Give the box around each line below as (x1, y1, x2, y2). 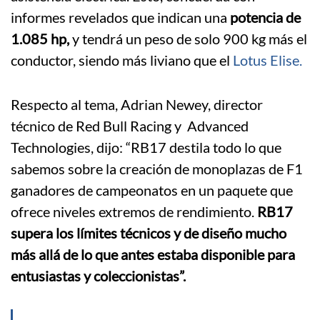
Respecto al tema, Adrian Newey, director (11, 95, 263, 113)
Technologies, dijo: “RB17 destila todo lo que (11, 138, 281, 156)
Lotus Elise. (230, 51, 302, 69)
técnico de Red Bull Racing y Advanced (11, 116, 249, 134)
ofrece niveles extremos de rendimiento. (11, 202, 257, 220)
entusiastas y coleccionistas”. (11, 266, 186, 284)
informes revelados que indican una (11, 8, 230, 26)
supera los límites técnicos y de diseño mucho (11, 224, 286, 241)
